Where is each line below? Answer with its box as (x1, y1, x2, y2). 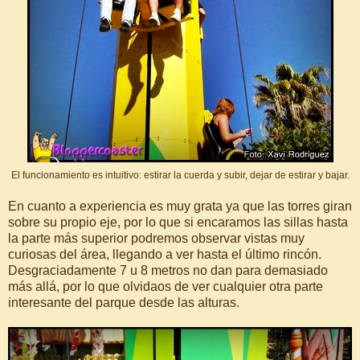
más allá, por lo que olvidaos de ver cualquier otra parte (8, 280, 323, 294)
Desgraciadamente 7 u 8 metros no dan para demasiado (8, 264, 328, 278)
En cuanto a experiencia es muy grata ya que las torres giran (8, 199, 352, 214)
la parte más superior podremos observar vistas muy (8, 231, 305, 246)
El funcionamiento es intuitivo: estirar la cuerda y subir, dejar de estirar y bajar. (10, 170, 350, 182)
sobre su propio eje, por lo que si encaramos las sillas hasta (8, 215, 348, 230)
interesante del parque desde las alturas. (8, 296, 239, 310)
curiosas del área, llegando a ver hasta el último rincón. (8, 247, 321, 262)
